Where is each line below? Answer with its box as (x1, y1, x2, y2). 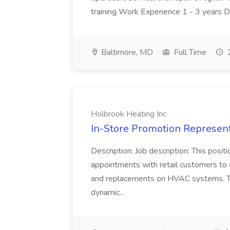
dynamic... (91, 187, 124, 198)
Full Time (172, 47, 206, 58)
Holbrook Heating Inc (91, 108, 166, 120)
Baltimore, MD (99, 47, 153, 58)
